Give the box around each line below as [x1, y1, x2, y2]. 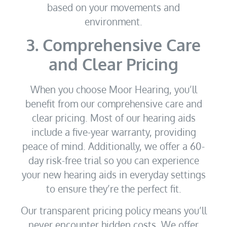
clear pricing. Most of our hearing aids [31, 111, 196, 124]
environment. [85, 15, 142, 27]
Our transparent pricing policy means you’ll [20, 204, 207, 216]
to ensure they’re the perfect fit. [46, 182, 181, 195]
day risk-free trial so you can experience [28, 154, 199, 167]
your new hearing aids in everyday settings [21, 168, 206, 181]
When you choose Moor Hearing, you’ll [30, 83, 197, 96]
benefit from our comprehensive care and [25, 97, 202, 110]
